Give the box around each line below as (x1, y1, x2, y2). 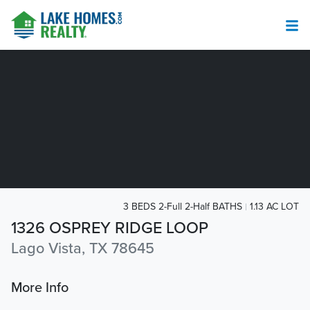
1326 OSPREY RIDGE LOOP (11, 218, 208, 239)
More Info (11, 280, 69, 297)
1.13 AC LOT (250, 201, 299, 212)
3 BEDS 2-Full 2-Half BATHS (123, 201, 242, 212)
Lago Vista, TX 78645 (11, 239, 154, 258)
